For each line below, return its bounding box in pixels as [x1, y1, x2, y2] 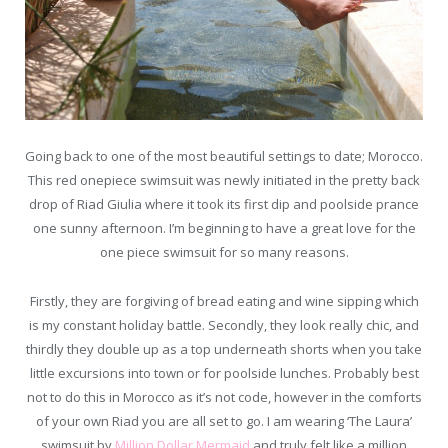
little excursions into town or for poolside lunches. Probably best [29, 363, 419, 382]
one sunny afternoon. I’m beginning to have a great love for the [32, 219, 416, 238]
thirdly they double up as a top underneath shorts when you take [26, 339, 422, 358]
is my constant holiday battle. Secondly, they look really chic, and [29, 315, 419, 334]
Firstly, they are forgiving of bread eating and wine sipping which [29, 291, 419, 310]
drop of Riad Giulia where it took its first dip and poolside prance [29, 195, 419, 214]
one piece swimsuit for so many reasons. [99, 243, 349, 262]
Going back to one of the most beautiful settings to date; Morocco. [25, 147, 423, 166]
